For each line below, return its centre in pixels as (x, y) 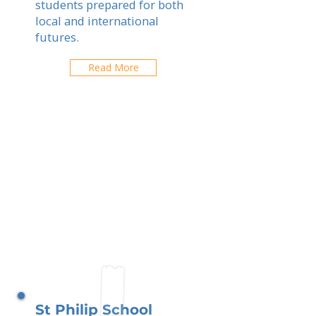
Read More (113, 67)
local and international (97, 21)
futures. (57, 37)
